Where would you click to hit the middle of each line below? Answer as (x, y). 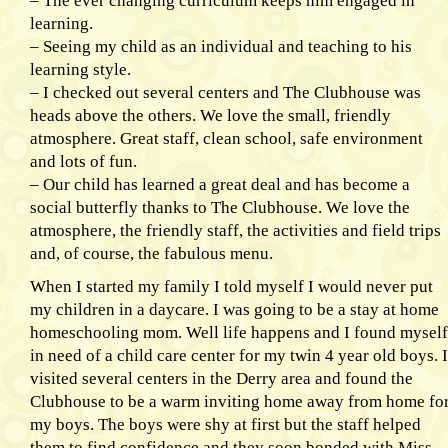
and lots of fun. (83, 161)
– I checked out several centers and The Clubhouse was (225, 92)
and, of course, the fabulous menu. (151, 253)
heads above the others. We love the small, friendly (210, 115)
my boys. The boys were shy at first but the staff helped (225, 424)
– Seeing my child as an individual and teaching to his (221, 46)
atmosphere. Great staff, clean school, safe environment (226, 138)
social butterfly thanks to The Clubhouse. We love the (220, 207)
